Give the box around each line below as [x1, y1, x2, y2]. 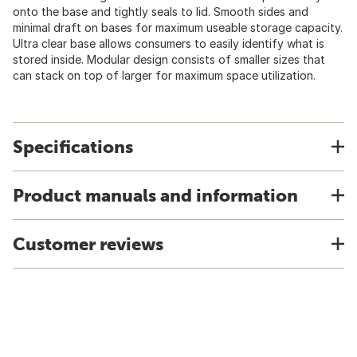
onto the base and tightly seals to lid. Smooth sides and [13, 5, 308, 18]
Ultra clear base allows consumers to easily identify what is [13, 37, 324, 50]
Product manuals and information [13, 185, 298, 206]
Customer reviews [13, 233, 163, 254]
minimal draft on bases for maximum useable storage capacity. [13, 21, 343, 34]
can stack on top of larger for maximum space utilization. [13, 69, 316, 82]
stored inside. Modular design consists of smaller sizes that [13, 53, 325, 66]
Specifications [13, 136, 133, 157]
